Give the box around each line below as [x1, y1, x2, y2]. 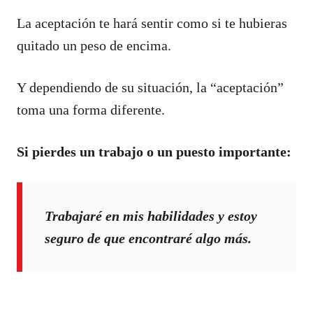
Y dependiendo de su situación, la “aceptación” [17, 79, 284, 95]
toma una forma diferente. [17, 101, 165, 117]
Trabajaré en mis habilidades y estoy [45, 208, 257, 224]
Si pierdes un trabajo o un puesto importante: [17, 143, 291, 159]
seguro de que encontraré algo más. [45, 230, 252, 246]
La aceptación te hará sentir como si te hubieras [17, 15, 287, 31]
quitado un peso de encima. [17, 37, 171, 53]
